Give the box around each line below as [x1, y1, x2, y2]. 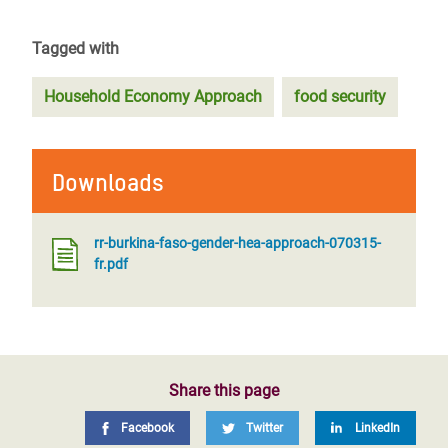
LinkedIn [355, 421, 400, 435]
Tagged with [32, 39, 119, 58]
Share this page [169, 381, 279, 400]
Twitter [246, 421, 283, 435]
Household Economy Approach [44, 87, 262, 106]
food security [294, 87, 386, 106]
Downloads [52, 168, 164, 197]
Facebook [121, 421, 174, 435]
